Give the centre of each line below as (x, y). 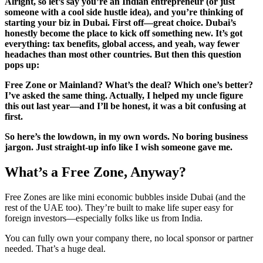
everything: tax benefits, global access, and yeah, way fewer (122, 44)
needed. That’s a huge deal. (55, 248)
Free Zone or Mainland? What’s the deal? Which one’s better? (129, 85)
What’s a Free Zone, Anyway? (95, 172)
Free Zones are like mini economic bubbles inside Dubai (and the (125, 197)
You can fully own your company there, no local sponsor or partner (129, 238)
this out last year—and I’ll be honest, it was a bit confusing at (125, 106)
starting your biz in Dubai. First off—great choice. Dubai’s (120, 23)
